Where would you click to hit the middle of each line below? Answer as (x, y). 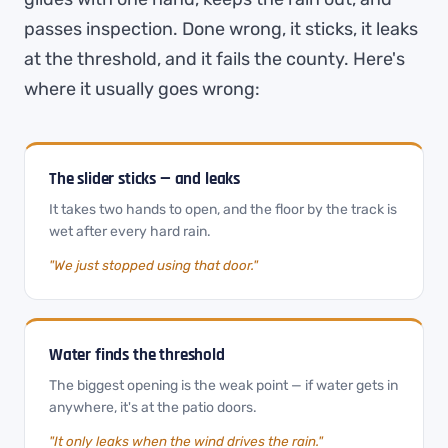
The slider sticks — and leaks (145, 179)
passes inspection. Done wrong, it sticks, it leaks (221, 29)
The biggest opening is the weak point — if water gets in (223, 385)
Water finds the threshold (137, 355)
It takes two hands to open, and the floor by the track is (223, 209)
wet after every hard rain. (130, 231)
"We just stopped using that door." (153, 265)
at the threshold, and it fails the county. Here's (214, 59)
